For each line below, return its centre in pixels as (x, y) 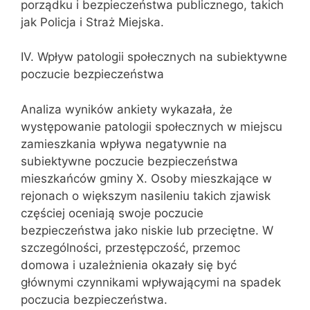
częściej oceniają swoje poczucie (112, 213)
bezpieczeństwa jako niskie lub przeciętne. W (147, 230)
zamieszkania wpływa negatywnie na (124, 144)
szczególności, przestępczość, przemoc (130, 247)
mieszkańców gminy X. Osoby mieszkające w (146, 178)
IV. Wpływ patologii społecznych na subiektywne (154, 57)
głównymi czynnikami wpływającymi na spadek (151, 282)
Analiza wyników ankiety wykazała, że (127, 109)
